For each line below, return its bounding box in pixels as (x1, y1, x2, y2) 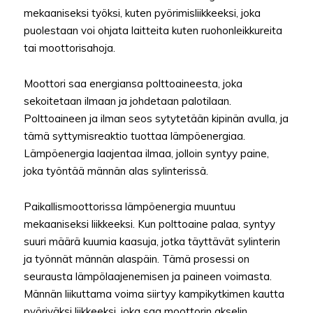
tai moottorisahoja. (24, 41, 115, 54)
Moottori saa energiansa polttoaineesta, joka (24, 76, 242, 90)
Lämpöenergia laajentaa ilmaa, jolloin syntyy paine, (24, 146, 269, 160)
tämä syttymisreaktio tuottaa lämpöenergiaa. (24, 129, 245, 143)
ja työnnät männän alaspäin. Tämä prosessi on (24, 252, 249, 265)
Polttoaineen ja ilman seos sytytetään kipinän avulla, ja (24, 111, 289, 125)
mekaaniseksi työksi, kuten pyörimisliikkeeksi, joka (24, 6, 261, 20)
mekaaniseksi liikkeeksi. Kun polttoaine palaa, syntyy (24, 217, 275, 231)
